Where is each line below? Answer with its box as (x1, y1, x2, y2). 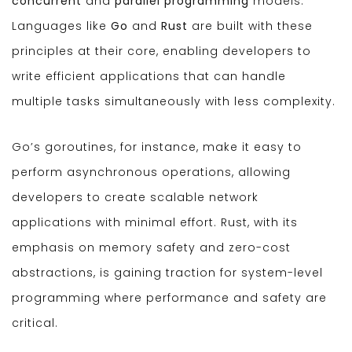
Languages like (12, 18, 111, 35)
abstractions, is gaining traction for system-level (12, 265, 323, 281)
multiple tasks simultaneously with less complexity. (12, 93, 335, 110)
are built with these (188, 18, 313, 35)
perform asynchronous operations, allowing (12, 164, 291, 181)
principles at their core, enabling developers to (12, 43, 311, 60)
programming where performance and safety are (12, 290, 327, 306)
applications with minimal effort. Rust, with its (12, 214, 298, 231)
